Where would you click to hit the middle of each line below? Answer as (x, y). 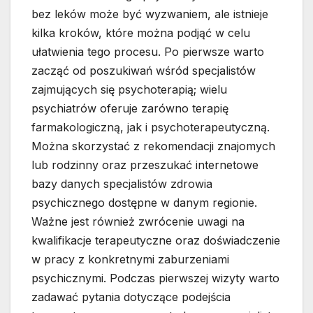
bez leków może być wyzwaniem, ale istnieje (150, 14)
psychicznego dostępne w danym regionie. (144, 203)
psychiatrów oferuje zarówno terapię (130, 109)
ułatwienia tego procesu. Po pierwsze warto (148, 52)
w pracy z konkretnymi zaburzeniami (130, 260)
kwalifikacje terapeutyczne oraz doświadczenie (156, 241)
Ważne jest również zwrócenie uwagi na (138, 222)
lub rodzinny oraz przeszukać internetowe (145, 165)
